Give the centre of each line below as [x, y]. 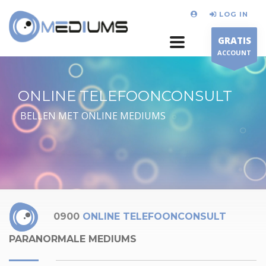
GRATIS [234, 40]
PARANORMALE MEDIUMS [73, 239]
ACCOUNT [234, 53]
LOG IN [234, 14]
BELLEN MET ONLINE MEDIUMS [92, 116]
